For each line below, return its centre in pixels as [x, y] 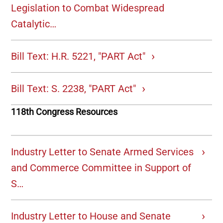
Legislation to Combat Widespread [88, 8]
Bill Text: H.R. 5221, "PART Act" [78, 56]
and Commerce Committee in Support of [101, 168]
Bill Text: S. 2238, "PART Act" [74, 89]
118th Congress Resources [64, 112]
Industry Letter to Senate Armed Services [103, 152]
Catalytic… [34, 24]
